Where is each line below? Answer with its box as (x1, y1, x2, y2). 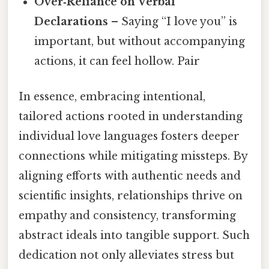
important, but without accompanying (34, 35, 246, 49)
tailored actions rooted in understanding (19, 110, 243, 124)
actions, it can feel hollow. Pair (34, 55, 201, 68)
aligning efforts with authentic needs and (19, 169, 241, 183)
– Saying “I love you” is (108, 15, 238, 29)
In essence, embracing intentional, (19, 90, 205, 104)
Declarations (34, 15, 109, 29)
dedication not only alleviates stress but (19, 249, 234, 262)
